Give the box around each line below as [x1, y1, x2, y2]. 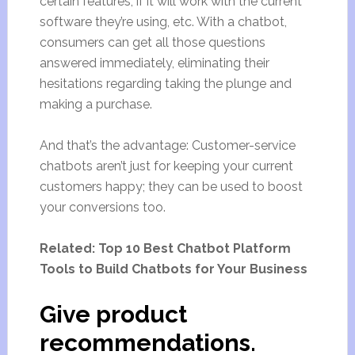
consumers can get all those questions [39, 35, 265, 50]
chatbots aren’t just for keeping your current [39, 158, 293, 174]
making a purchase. [39, 97, 152, 112]
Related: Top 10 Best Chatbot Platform [39, 241, 291, 256]
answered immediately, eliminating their [39, 55, 269, 71]
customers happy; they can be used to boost [39, 179, 303, 194]
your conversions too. [39, 200, 166, 215]
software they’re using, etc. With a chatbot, [39, 14, 287, 29]
